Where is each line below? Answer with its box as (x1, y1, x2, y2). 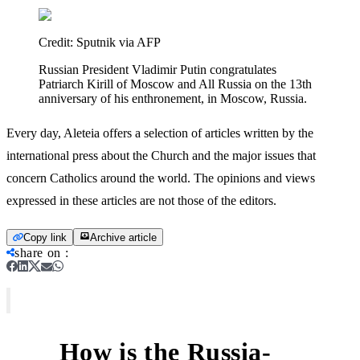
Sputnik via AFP (76, 35, 161, 49)
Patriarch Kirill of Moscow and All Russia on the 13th (39, 76, 312, 91)
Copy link (23, 231, 67, 243)
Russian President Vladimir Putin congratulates (39, 62, 276, 76)
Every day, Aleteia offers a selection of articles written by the (6, 125, 313, 140)
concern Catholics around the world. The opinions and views (6, 170, 315, 185)
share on (14, 245, 61, 260)
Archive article (90, 231, 157, 243)
